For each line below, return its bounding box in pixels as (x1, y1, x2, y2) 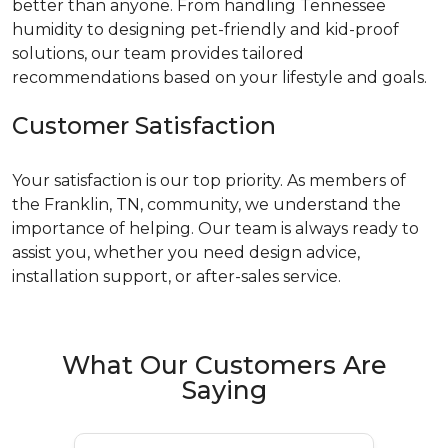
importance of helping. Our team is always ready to (12, 219, 419, 238)
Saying (181, 375, 267, 405)
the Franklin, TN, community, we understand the (12, 195, 401, 214)
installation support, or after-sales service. (12, 267, 341, 286)
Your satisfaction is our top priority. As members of (12, 171, 406, 190)
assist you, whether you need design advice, (12, 243, 360, 262)
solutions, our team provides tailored (12, 44, 304, 63)
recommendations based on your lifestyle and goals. (12, 68, 427, 87)
